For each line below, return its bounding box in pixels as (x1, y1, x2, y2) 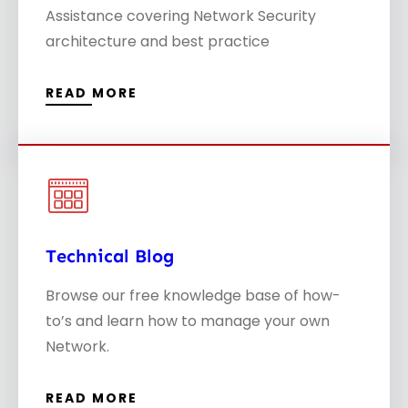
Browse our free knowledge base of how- (46, 285, 341, 307)
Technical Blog (46, 245, 174, 268)
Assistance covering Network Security (46, 5, 316, 27)
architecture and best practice (46, 31, 270, 53)
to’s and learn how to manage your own (46, 311, 330, 332)
